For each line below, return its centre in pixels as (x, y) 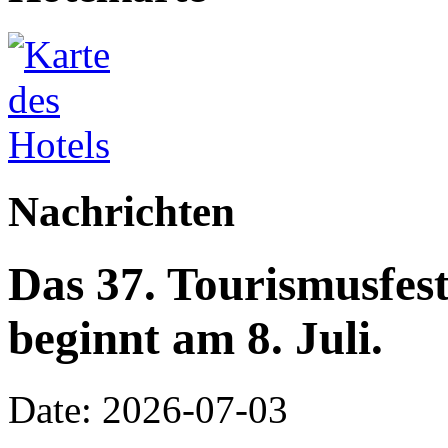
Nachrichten (121, 211)
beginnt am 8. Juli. (195, 338)
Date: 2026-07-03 (148, 409)
